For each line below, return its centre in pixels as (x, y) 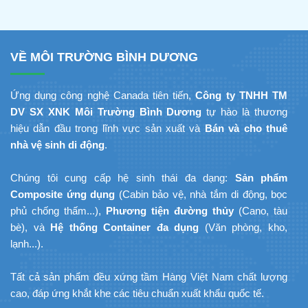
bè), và (31, 228)
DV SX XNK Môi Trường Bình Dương (106, 112)
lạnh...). (27, 244)
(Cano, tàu (261, 211)
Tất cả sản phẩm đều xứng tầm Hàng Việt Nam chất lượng (149, 277)
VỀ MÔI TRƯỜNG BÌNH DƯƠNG (104, 57)
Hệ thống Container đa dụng (125, 228)
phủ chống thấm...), (58, 211)
